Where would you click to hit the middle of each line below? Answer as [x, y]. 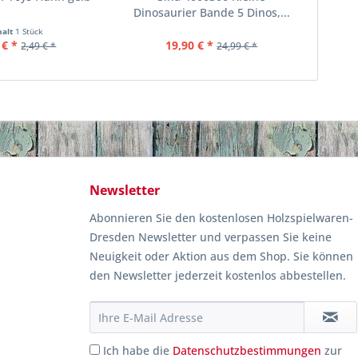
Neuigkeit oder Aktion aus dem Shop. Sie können [221, 256]
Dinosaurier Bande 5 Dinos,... [211, 12]
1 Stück [30, 31]
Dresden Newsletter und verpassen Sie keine [211, 237]
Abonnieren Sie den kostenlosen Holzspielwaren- [221, 218]
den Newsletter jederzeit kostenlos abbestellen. [218, 275]
